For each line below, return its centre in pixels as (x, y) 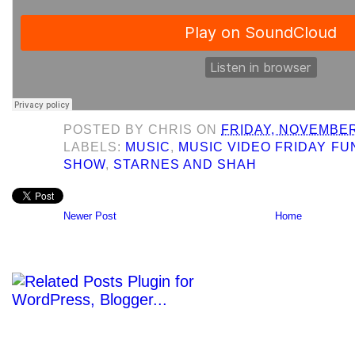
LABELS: (95, 147)
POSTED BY (106, 129)
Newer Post (90, 216)
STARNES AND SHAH (185, 164)
